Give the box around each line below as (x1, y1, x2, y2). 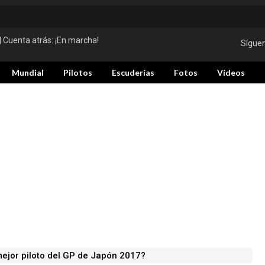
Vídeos (217, 67, 245, 77)
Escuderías (112, 67, 154, 77)
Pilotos (63, 67, 92, 77)
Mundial (12, 67, 44, 77)
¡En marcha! (55, 35, 99, 45)
